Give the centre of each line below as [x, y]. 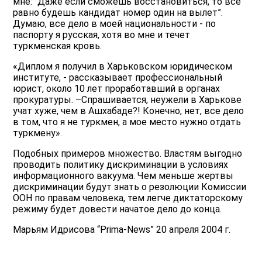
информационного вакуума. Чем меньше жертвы [123, 176]
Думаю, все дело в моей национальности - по [115, 24]
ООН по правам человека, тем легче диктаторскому [128, 198]
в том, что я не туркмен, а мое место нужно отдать [127, 122]
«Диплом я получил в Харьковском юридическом [123, 67]
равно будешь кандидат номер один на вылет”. [118, 13]
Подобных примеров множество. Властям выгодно [128, 154]
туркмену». [38, 133]
